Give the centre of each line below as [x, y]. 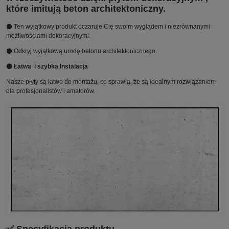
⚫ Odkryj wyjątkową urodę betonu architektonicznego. [82, 51]
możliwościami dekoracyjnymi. [48, 36]
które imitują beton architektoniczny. [86, 8]
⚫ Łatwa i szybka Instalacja [47, 66]
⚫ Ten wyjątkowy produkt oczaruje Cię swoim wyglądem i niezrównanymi [108, 26]
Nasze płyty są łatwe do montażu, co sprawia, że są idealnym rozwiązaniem [111, 82]
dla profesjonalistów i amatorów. [51, 91]
